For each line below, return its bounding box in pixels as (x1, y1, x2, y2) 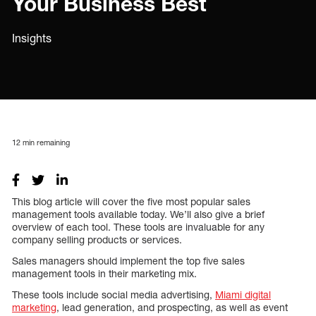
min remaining (20, 137, 70, 147)
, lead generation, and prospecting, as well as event (56, 300, 288, 313)
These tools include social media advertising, (12, 288, 215, 300)
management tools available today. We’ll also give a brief (12, 207, 265, 220)
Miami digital (215, 288, 271, 300)
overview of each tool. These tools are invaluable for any (12, 220, 265, 233)
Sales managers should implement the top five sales (12, 254, 245, 267)
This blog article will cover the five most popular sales (12, 195, 250, 207)
